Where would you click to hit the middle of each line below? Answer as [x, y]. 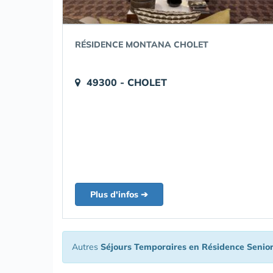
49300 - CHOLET [127, 82]
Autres [86, 247]
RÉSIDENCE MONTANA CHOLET [142, 44]
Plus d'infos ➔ [119, 194]
